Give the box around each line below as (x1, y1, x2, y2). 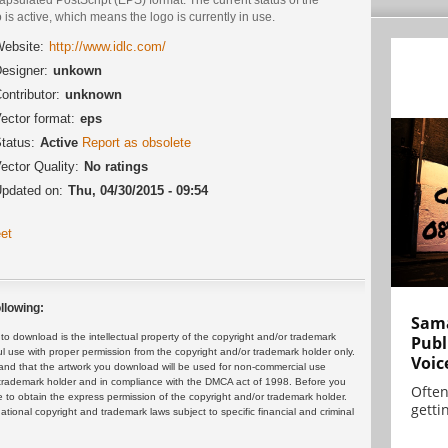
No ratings (84, 158, 148, 174)
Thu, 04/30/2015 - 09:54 (68, 182, 208, 198)
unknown (65, 86, 122, 102)
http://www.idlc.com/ (49, 38, 166, 54)
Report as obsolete (82, 134, 191, 150)
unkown (53, 62, 102, 78)
